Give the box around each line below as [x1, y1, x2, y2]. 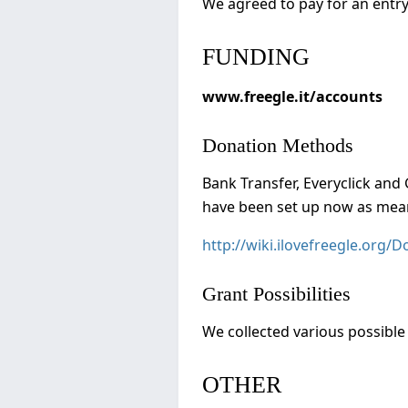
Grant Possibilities [202, 281, 351, 305]
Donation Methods [202, 133, 353, 157]
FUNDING [202, 43, 310, 70]
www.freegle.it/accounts [202, 86, 382, 107]
